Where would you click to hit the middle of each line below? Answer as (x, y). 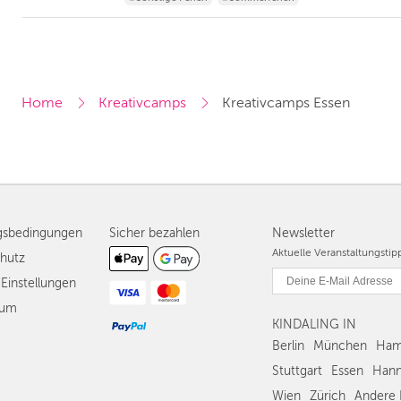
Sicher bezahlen (154, 233)
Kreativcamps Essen (286, 103)
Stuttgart (297, 371)
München (340, 346)
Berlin (288, 346)
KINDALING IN (314, 324)
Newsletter (303, 233)
